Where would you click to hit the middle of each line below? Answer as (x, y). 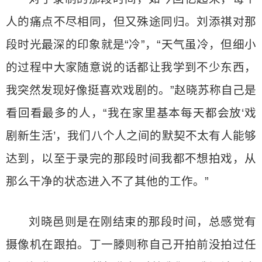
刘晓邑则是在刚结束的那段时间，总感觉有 (142, 222)
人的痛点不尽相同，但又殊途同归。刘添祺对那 (131, 22)
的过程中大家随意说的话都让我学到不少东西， (131, 67)
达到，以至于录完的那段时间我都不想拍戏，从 (131, 158)
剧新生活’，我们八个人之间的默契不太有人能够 (131, 136)
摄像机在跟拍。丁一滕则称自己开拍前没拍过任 (131, 244)
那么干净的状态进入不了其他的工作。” (107, 181)
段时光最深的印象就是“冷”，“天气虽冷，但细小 (131, 44)
